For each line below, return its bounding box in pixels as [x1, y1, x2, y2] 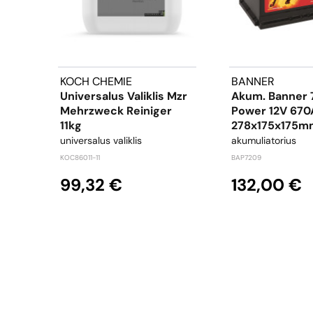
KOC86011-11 [60, 153, 100, 163]
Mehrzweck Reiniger [60, 103, 172, 119]
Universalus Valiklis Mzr [60, 89, 187, 104]
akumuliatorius [231, 134, 296, 147]
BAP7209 [231, 153, 261, 163]
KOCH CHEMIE [60, 74, 132, 89]
